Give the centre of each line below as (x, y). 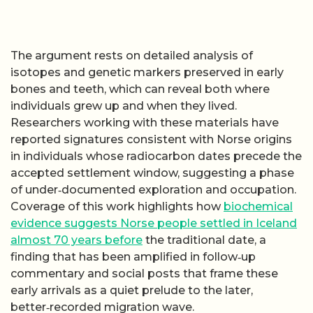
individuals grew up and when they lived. (124, 105)
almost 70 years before (77, 240)
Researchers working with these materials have (145, 122)
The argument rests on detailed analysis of (132, 55)
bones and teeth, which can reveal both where (140, 89)
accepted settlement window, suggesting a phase (152, 173)
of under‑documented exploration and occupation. (153, 189)
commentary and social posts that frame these (144, 273)
